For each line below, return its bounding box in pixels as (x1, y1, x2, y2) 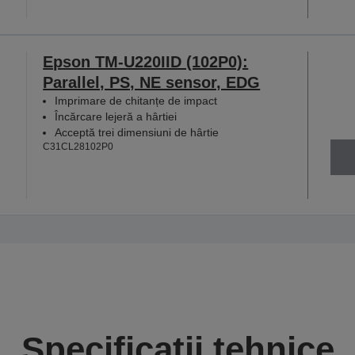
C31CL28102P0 (43, 141, 114, 153)
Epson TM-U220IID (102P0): (43, 53, 249, 71)
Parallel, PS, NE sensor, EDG (43, 74, 261, 92)
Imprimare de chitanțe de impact (55, 94, 218, 108)
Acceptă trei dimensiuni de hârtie (55, 126, 219, 139)
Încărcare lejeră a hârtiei (55, 110, 177, 124)
